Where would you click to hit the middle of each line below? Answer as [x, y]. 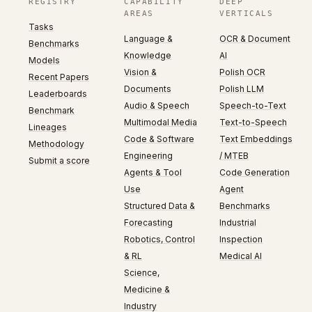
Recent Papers [59, 77]
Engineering [149, 156]
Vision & [141, 72]
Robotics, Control [160, 239]
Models [45, 60]
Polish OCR [243, 72]
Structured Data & [160, 206]
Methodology [57, 144]
